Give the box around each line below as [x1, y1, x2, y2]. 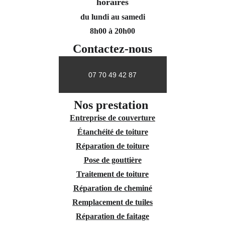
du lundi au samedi [80, 13, 145, 21]
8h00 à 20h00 [90, 27, 135, 35]
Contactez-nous [73, 42, 152, 55]
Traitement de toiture [76, 170, 149, 178]
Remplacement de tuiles [72, 198, 153, 206]
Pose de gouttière [83, 156, 142, 164]
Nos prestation [74, 98, 151, 111]
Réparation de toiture [76, 142, 149, 150]
